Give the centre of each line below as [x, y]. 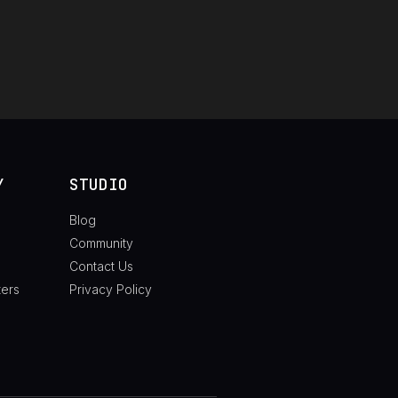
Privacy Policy [110, 289]
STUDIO [98, 184]
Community [101, 243]
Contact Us [101, 266]
